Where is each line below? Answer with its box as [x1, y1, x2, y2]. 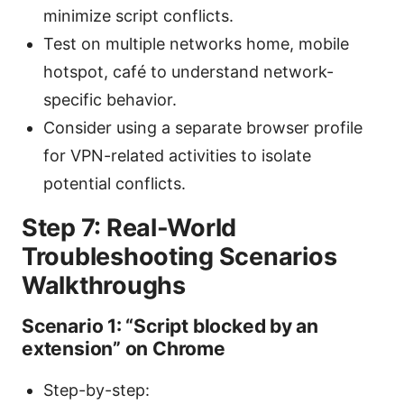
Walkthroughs [22, 270, 186, 300]
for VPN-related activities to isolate [43, 145, 311, 165]
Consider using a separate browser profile [43, 117, 363, 137]
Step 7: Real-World [22, 212, 237, 243]
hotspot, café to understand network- [43, 61, 334, 81]
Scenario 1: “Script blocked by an [22, 314, 319, 337]
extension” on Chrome [22, 336, 225, 360]
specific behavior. [43, 89, 177, 109]
